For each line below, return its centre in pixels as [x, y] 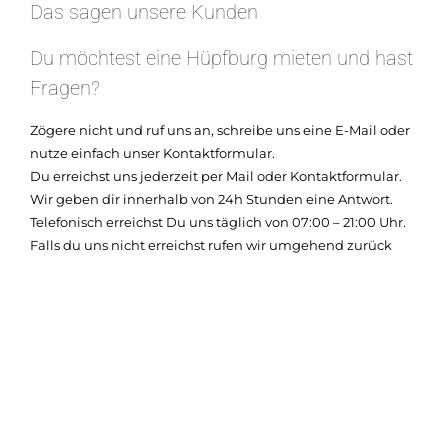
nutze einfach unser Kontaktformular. [152, 152]
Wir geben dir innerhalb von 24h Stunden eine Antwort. [211, 198]
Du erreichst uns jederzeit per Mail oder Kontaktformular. [216, 175]
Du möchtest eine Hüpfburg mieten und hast [221, 57]
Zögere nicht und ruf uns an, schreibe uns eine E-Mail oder [220, 129]
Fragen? [65, 87]
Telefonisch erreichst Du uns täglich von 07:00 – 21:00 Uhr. [218, 221]
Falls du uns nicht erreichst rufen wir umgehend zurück [211, 244]
